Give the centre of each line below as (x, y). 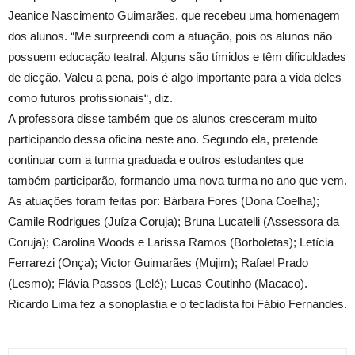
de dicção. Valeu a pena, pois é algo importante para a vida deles (175, 77)
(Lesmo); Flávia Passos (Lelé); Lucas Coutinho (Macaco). (158, 283)
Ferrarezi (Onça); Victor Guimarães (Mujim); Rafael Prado (158, 263)
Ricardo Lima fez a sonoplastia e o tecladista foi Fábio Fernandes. (177, 304)
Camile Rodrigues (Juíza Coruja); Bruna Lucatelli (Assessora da (174, 221)
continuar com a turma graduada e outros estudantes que (156, 160)
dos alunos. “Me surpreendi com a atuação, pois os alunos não (170, 36)
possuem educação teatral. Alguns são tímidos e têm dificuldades (177, 57)
